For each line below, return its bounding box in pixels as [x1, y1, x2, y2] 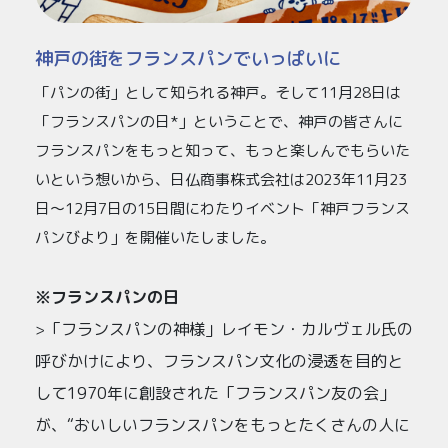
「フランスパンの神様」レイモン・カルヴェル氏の [45, 317, 413, 340]
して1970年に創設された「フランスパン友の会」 [35, 381, 395, 404]
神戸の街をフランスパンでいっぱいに [35, 45, 341, 72]
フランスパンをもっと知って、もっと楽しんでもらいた [35, 139, 410, 161]
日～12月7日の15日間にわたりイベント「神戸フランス [35, 197, 410, 219]
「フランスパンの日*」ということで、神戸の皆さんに [35, 110, 403, 132]
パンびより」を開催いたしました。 [35, 226, 275, 248]
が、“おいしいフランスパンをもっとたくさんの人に [35, 413, 410, 436]
